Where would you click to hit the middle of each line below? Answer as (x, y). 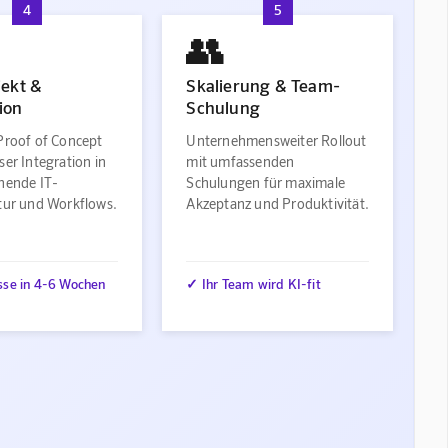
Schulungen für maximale (266, 182)
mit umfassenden (240, 161)
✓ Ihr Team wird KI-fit (253, 284)
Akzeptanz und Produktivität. (278, 203)
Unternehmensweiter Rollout (276, 140)
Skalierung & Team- (263, 84)
